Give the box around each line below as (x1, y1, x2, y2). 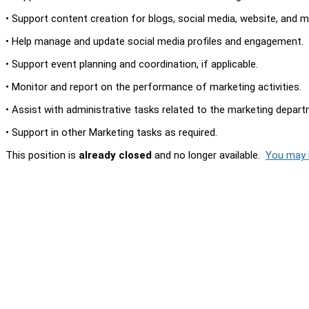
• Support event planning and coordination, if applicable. (6, 57, 258, 70)
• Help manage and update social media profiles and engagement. (6, 34, 303, 48)
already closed (79, 148, 152, 161)
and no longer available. (152, 148, 266, 161)
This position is (6, 148, 79, 161)
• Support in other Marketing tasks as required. (6, 126, 217, 139)
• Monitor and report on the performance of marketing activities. (6, 80, 301, 93)
